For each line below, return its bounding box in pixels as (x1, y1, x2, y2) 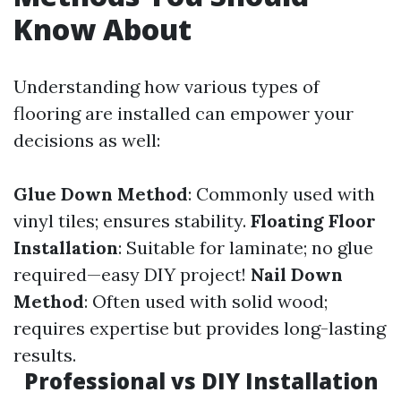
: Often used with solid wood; (84, 290, 328, 312)
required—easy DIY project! (13, 263, 251, 286)
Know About (13, 10, 192, 48)
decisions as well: (13, 129, 160, 151)
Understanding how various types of (13, 75, 320, 98)
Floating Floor (251, 209, 376, 232)
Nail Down (251, 263, 343, 286)
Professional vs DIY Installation (19, 366, 379, 396)
